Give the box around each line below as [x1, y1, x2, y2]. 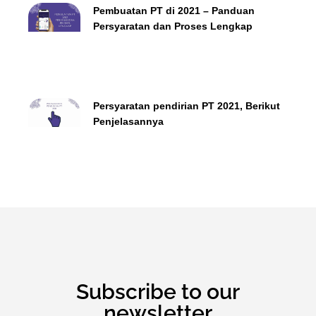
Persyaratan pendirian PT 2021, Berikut [92, 99, 280, 111]
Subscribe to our [76, 279, 240, 304]
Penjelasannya [92, 115, 164, 127]
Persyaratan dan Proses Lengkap [92, 20, 253, 32]
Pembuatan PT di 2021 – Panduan [92, 4, 255, 16]
